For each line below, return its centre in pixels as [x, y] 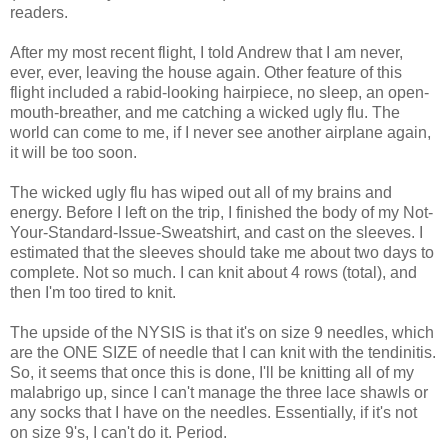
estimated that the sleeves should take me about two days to [222, 252]
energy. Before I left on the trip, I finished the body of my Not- [221, 212]
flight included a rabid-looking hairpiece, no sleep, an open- [219, 92]
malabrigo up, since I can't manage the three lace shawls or [219, 392]
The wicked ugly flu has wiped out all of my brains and [201, 192]
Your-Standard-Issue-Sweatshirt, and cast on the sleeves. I [216, 232]
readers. [39, 12]
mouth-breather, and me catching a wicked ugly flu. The [205, 112]
